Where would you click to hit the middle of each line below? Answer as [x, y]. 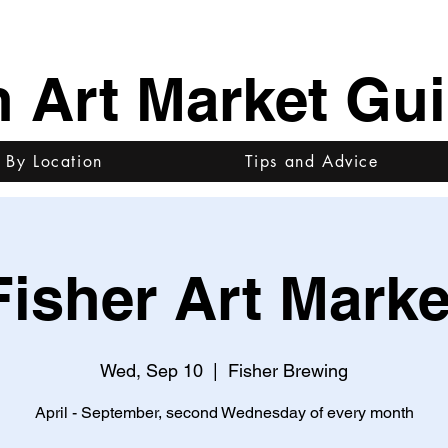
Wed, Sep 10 [151, 370]
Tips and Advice [311, 161]
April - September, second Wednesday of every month [224, 412]
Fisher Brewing [288, 370]
